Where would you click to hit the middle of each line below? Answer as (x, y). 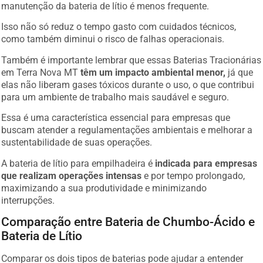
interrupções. (28, 200)
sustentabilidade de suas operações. (77, 143)
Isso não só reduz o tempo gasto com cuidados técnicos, (119, 27)
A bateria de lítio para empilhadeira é (78, 163)
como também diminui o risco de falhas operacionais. (113, 39)
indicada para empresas (206, 163)
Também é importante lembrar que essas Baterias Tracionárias (131, 60)
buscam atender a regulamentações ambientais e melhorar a (127, 130)
